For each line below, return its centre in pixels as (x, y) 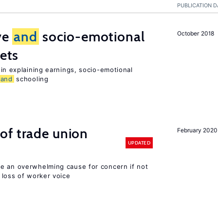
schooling (31, 79)
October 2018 (196, 33)
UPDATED (139, 143)
